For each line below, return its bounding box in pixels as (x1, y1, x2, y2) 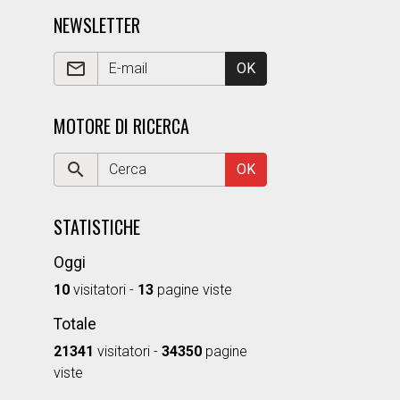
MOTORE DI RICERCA (53, 112, 189, 139)
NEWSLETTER (53, 12, 140, 38)
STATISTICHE (53, 213, 140, 240)
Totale (53, 315, 96, 333)
